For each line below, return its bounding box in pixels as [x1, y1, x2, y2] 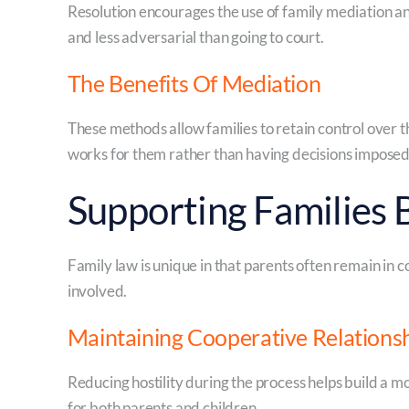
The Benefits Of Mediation [67, 69, 321, 97]
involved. [67, 281, 128, 300]
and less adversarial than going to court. [67, 27, 324, 47]
